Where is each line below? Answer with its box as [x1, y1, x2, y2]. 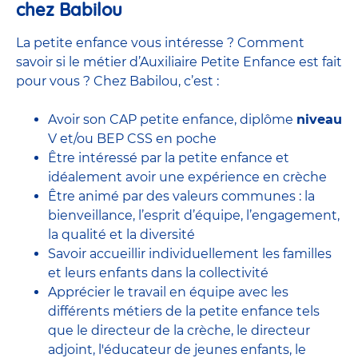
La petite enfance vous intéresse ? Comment [16, 34, 304, 50]
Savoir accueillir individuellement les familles [48, 245, 332, 261]
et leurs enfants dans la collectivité [48, 265, 268, 280]
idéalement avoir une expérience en [48, 169, 283, 185]
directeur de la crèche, [91, 322, 233, 338]
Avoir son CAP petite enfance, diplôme [48, 111, 296, 127]
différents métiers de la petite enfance [48, 303, 293, 319]
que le [48, 322, 91, 338]
